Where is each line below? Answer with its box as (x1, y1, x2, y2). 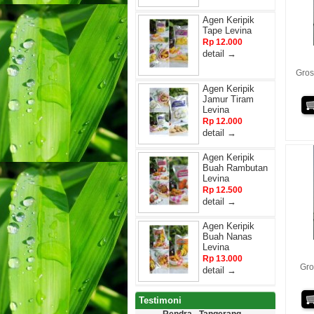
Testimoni (139, 295, 182, 306)
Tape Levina (203, 25, 252, 36)
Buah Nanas (203, 231, 252, 242)
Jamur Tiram (203, 94, 254, 104)
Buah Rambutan (203, 163, 268, 173)
